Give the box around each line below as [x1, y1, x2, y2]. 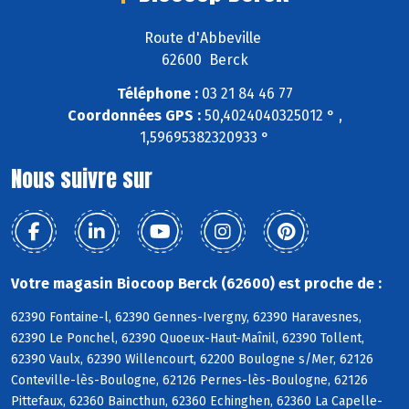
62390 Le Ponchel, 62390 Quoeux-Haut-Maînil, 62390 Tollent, [11, 330, 364, 346]
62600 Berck [161, 50, 248, 68]
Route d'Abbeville [144, 28, 265, 47]
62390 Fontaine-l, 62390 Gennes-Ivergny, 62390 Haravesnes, [11, 309, 362, 325]
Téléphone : [116, 84, 198, 102]
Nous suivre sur [11, 162, 152, 195]
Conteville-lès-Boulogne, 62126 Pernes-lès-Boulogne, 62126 [11, 372, 368, 388]
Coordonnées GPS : [67, 106, 201, 124]
